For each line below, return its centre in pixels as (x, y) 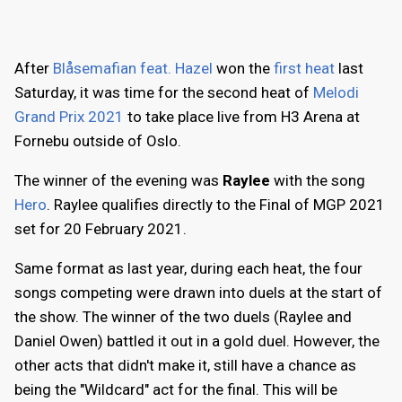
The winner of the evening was (118, 180)
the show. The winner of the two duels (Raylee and (183, 316)
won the (243, 68)
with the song (318, 180)
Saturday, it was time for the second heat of (164, 92)
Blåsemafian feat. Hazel (133, 68)
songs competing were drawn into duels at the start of (198, 292)
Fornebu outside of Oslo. (98, 140)
